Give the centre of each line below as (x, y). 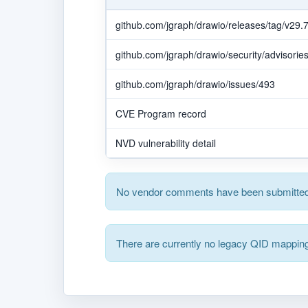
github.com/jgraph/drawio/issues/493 (195, 84)
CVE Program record (161, 113)
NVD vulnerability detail (166, 143)
